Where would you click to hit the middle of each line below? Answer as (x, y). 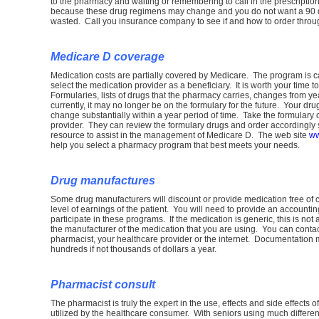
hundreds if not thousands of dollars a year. (134, 249)
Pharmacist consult (103, 284)
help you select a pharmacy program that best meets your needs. (175, 145)
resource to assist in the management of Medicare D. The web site (180, 135)
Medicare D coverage (108, 57)
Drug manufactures (103, 181)
